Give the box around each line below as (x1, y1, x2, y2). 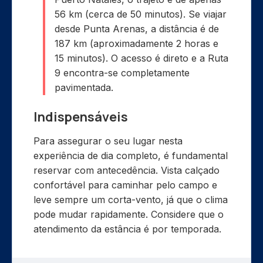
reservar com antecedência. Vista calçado (33, 164, 220, 177)
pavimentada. (55, 82, 113, 94)
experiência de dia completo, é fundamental (33, 150, 228, 162)
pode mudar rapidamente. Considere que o (33, 208, 224, 221)
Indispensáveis (33, 108, 128, 126)
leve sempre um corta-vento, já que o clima (33, 194, 228, 206)
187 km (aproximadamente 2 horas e (55, 38, 218, 50)
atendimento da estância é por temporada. (33, 223, 221, 235)
